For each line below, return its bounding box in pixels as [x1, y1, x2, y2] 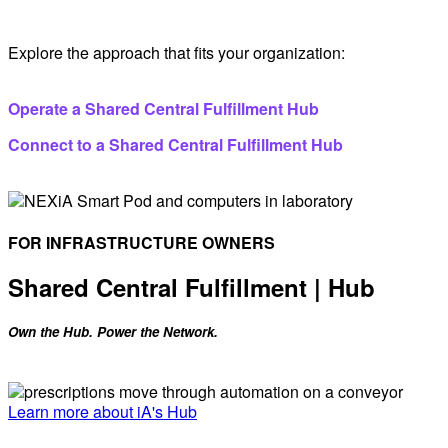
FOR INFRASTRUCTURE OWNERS [8, 230, 275, 254]
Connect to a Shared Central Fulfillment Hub [8, 133, 343, 157]
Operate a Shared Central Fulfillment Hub [8, 97, 319, 121]
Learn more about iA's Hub [8, 400, 197, 424]
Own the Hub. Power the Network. [8, 322, 218, 342]
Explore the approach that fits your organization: [8, 41, 345, 65]
